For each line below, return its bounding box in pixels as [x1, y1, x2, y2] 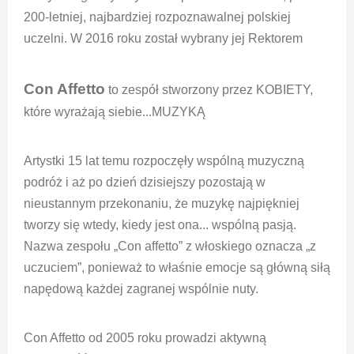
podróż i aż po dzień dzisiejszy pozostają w [24, 175, 265, 189]
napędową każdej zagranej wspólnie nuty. [24, 281, 258, 296]
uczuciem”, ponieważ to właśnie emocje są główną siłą [24, 260, 330, 274]
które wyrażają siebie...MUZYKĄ [24, 104, 205, 119]
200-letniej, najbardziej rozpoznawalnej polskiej [24, 9, 291, 24]
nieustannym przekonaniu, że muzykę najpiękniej [24, 196, 299, 210]
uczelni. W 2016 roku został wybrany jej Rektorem [24, 31, 303, 45]
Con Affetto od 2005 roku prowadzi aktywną [24, 330, 266, 345]
